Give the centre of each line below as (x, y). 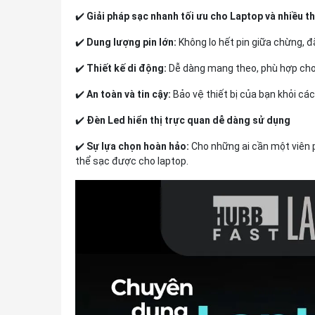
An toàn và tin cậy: (129, 94)
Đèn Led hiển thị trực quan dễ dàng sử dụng (188, 120)
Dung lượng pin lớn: (131, 42)
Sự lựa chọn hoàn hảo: (138, 146)
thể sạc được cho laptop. (132, 161)
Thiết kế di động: (127, 68)
